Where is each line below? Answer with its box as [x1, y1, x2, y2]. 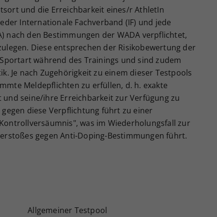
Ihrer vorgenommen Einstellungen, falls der [56, 8, 202, 17]
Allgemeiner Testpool [28, 205, 108, 216]
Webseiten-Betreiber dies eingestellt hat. [56, 18, 194, 28]
